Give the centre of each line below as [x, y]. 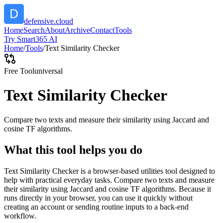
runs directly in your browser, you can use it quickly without [98, 198]
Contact [102, 30]
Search [34, 30]
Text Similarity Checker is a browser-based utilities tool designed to [110, 171]
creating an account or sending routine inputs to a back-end [96, 207]
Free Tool [19, 71]
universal [49, 71]
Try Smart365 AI [31, 39]
